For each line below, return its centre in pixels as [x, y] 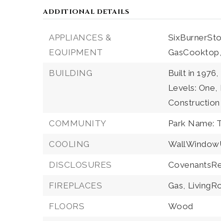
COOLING [69, 144]
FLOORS [67, 206]
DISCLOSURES [80, 165]
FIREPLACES [75, 185]
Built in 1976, [193, 73]
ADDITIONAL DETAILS [86, 12]
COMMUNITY [78, 123]
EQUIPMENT [76, 52]
